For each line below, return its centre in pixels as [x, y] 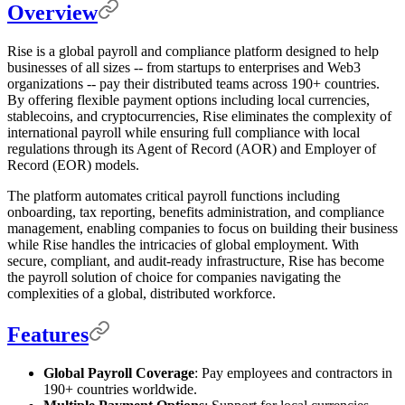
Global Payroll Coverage [119, 373]
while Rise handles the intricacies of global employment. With [183, 245]
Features [48, 335]
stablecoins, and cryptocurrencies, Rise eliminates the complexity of [199, 117]
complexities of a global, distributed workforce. [141, 294]
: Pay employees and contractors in [293, 373]
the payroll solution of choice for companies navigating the [174, 278]
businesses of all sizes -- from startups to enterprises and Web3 [184, 68]
